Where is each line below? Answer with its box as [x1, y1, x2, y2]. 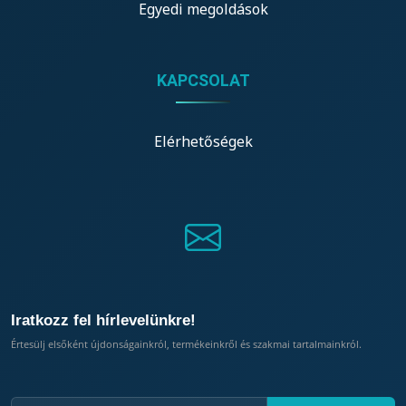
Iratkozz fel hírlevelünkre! [11, 311, 196, 329]
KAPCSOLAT [156, 70, 250, 90]
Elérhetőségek [153, 130, 253, 151]
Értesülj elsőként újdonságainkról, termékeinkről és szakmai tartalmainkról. [11, 336, 362, 351]
